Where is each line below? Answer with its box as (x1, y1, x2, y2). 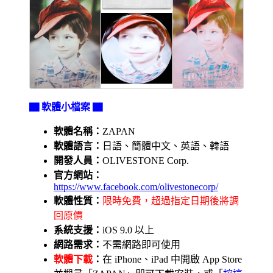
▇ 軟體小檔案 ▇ (29, 101, 102, 112)
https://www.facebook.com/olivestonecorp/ (54, 181, 218, 192)
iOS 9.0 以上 (102, 224, 154, 235)
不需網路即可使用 (102, 239, 180, 250)
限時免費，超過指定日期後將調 (102, 195, 239, 206)
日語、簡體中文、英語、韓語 (102, 140, 229, 151)
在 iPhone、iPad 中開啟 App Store (102, 253, 242, 264)
